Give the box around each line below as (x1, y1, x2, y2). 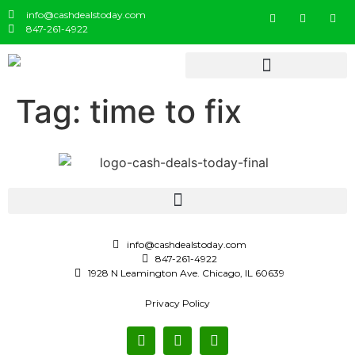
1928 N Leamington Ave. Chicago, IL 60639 (88, 266, 285, 279)
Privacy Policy (145, 296, 210, 309)
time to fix (90, 92, 242, 131)
